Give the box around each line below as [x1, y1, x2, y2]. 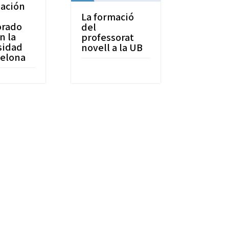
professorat [81, 30, 134, 44]
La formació [81, 10, 134, 24]
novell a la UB [81, 40, 143, 54]
